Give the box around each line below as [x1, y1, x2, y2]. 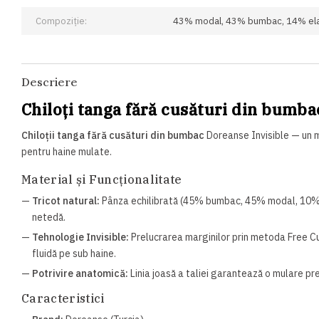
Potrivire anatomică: [32, 266, 128, 280]
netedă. [32, 210, 66, 224]
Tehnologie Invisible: [32, 230, 129, 244]
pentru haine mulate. [21, 145, 112, 159]
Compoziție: [36, 15, 87, 28]
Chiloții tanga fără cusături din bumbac [21, 129, 204, 142]
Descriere [21, 75, 78, 90]
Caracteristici [21, 291, 105, 305]
